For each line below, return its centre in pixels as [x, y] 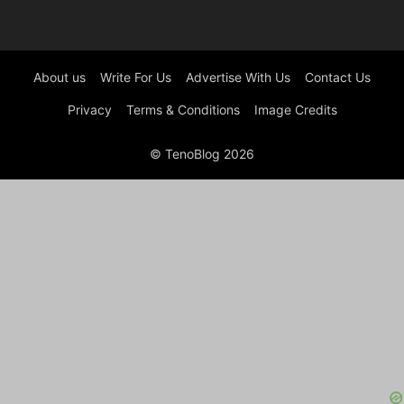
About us [60, 78]
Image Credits [295, 110]
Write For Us [136, 78]
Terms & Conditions [183, 110]
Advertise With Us [238, 78]
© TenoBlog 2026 [202, 154]
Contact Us [338, 78]
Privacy [89, 110]
